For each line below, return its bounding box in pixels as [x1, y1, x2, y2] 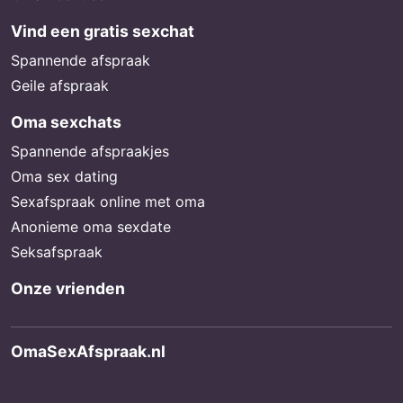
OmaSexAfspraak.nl [11, 342, 166, 361]
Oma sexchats [11, 112, 121, 131]
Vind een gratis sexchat [11, 22, 194, 40]
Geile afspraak [11, 76, 109, 94]
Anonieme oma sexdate [11, 218, 171, 236]
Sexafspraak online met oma [11, 193, 205, 210]
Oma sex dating [11, 167, 118, 185]
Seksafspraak [11, 243, 103, 261]
